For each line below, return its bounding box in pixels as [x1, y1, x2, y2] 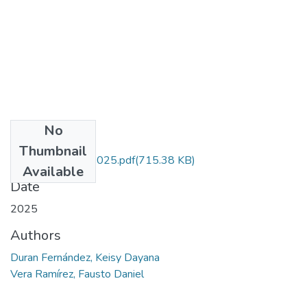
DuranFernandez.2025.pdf [10, 152, 135, 168]
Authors [10, 225, 61, 245]
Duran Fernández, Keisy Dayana [10, 249, 160, 265]
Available [23, 162, 84, 181]
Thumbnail [19, 141, 87, 160]
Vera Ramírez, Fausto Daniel [10, 266, 144, 282]
